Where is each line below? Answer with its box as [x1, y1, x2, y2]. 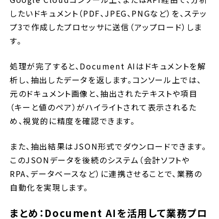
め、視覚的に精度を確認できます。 [10, 114, 135, 127]
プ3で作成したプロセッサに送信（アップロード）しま [10, 21, 203, 33]
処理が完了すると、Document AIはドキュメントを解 [10, 60, 206, 72]
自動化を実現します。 [10, 181, 88, 193]
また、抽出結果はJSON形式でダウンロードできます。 [10, 140, 207, 152]
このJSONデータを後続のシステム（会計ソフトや [10, 153, 190, 166]
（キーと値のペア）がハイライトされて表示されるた [10, 101, 197, 113]
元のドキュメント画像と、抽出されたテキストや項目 [10, 87, 198, 99]
